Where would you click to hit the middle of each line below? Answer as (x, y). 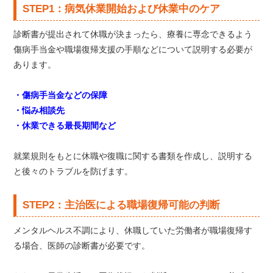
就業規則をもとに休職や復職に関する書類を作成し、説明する (133, 156)
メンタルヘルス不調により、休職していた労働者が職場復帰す (133, 230)
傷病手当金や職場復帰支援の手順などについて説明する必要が (133, 49)
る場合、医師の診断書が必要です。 (82, 246)
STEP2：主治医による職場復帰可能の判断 (122, 205)
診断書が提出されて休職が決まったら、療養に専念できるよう (133, 34)
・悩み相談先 (39, 110)
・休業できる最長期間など (65, 126)
